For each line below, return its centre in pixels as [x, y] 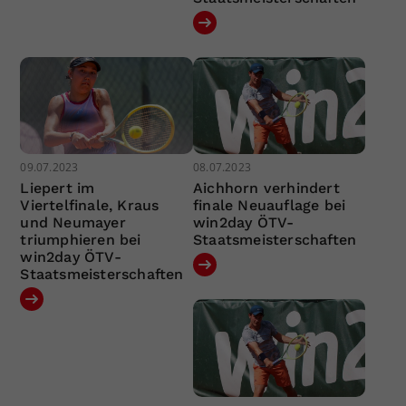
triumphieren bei [81, 240]
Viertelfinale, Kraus [90, 206]
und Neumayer [73, 223]
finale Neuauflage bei [269, 206]
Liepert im [58, 188]
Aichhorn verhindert [266, 188]
